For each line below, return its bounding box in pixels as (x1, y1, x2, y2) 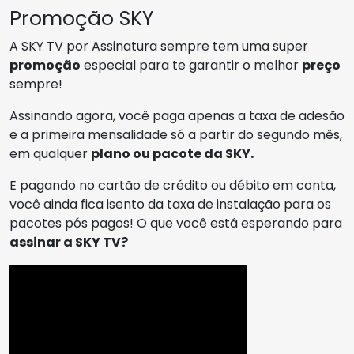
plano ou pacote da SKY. (91, 144, 254, 163)
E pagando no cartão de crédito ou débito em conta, (9, 175, 336, 194)
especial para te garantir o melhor (81, 55, 302, 74)
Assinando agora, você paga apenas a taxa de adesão (9, 106, 345, 125)
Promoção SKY (9, 4, 154, 32)
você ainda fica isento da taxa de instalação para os (9, 194, 331, 213)
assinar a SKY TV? (9, 232, 128, 251)
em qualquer (9, 144, 91, 163)
